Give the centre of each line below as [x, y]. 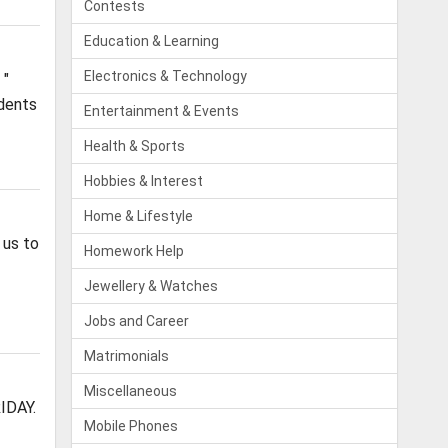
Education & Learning [152, 41]
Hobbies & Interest [144, 181]
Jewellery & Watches [151, 286]
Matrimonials [127, 356]
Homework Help [134, 251]
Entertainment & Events [162, 111]
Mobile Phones [131, 426]
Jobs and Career [137, 321]
